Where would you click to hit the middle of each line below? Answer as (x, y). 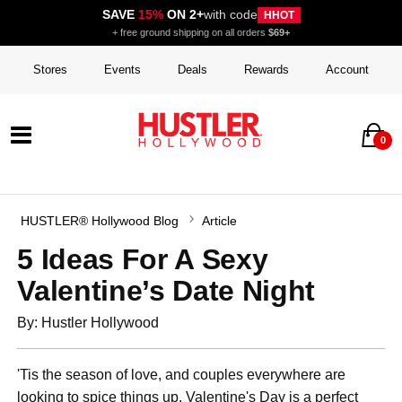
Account (348, 70)
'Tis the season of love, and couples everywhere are (182, 375)
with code (230, 15)
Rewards (267, 70)
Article (220, 222)
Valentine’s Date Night (166, 290)
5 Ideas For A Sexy (143, 259)
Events (122, 70)
